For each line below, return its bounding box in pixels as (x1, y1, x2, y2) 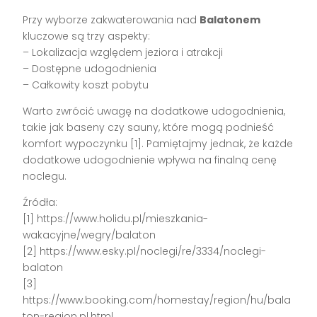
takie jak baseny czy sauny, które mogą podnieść (23, 120, 275, 135)
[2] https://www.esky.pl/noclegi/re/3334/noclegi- (23, 244, 267, 259)
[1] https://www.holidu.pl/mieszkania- (23, 212, 209, 226)
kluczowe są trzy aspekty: (23, 29, 151, 44)
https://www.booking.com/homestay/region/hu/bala (23, 293, 292, 308)
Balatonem (200, 13, 261, 28)
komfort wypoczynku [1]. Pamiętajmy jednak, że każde (23, 137, 294, 151)
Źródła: (23, 195, 58, 210)
